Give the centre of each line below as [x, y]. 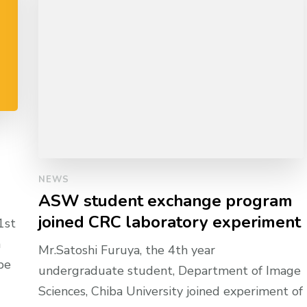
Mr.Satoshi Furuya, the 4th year [127, 250]
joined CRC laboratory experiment [170, 222]
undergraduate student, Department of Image [170, 271]
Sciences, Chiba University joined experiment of [171, 292]
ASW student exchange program [166, 201]
